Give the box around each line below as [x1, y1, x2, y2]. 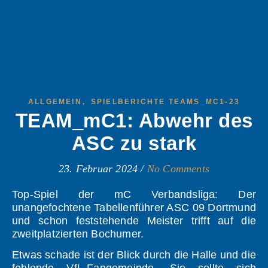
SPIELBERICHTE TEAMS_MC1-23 [90, 98, 240, 106]
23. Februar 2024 [58, 163, 138, 175]
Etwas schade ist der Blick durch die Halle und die [12, 249, 257, 261]
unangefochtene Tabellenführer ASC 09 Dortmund [12, 202, 256, 214]
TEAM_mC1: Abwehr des [15, 109, 253, 132]
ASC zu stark [71, 132, 197, 155]
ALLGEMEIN [28, 98, 82, 106]
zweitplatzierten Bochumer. [12, 228, 147, 240]
